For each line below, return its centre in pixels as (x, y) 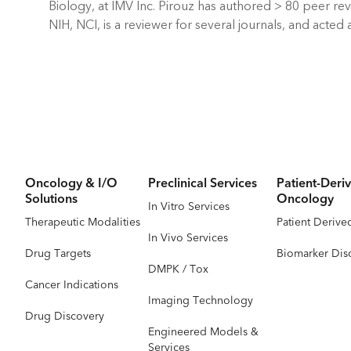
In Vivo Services (188, 238)
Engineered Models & (203, 332)
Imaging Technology (200, 300)
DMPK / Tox (178, 269)
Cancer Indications (72, 285)
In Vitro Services (188, 206)
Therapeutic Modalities (83, 222)
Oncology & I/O (71, 183)
